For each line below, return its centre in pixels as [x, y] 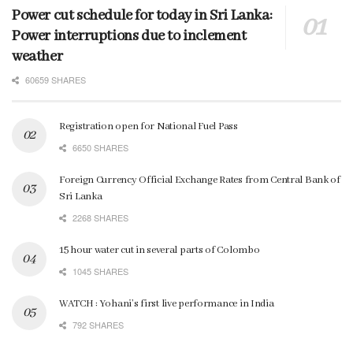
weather [37, 56]
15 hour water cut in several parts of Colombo [160, 250]
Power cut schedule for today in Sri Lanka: [142, 15]
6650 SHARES [99, 147]
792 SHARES [97, 324]
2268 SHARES [99, 217]
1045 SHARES [99, 271]
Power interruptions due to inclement [129, 36]
